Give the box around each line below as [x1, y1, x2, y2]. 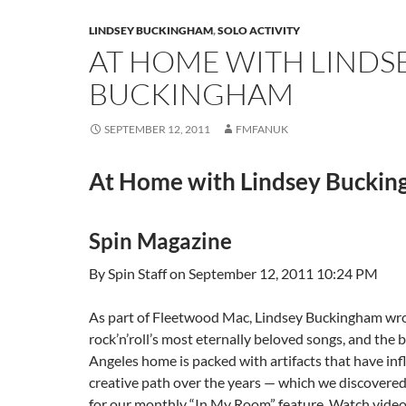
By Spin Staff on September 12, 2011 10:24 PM [89, 265, 381, 282]
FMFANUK [236, 122, 288, 136]
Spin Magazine [89, 227, 232, 254]
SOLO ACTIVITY [217, 24, 300, 37]
